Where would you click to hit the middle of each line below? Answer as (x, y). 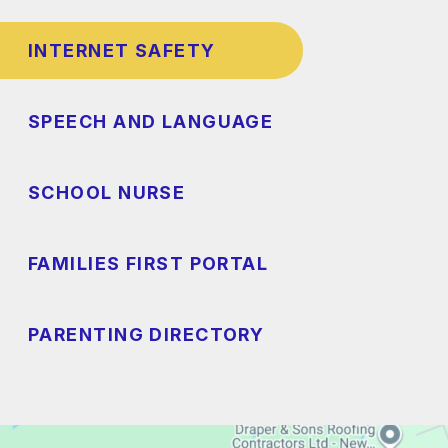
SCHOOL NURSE (107, 193)
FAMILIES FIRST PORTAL (148, 264)
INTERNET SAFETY (122, 51)
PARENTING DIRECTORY (146, 335)
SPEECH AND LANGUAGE (151, 122)
